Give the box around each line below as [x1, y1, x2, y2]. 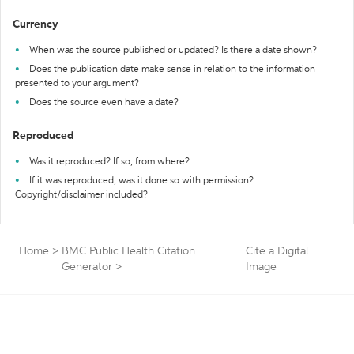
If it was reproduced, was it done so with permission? [29, 176, 254, 186]
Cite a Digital [246, 246, 309, 257]
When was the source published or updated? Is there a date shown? [29, 46, 317, 55]
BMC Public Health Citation [62, 246, 195, 257]
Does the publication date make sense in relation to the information [29, 65, 315, 74]
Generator [62, 262, 112, 273]
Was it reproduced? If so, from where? [29, 157, 190, 167]
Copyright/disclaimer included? [15, 190, 148, 200]
